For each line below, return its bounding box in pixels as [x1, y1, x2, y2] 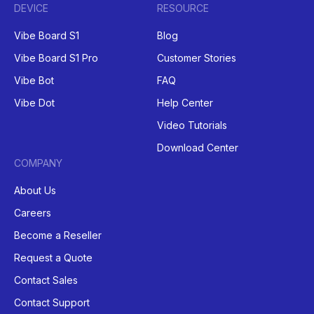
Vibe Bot [14, 74, 54, 87]
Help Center [157, 97, 213, 109]
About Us [14, 184, 56, 197]
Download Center [157, 142, 238, 154]
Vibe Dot [14, 97, 55, 109]
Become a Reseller [14, 229, 102, 242]
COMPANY [14, 157, 62, 170]
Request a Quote [14, 252, 93, 264]
